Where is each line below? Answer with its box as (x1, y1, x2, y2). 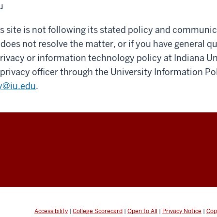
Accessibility (34, 207, 68, 215)
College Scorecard (73, 207, 123, 215)
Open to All (127, 207, 157, 215)
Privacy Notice (162, 207, 201, 215)
